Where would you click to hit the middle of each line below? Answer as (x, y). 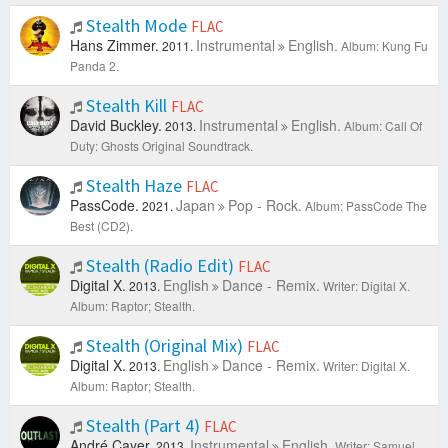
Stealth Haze (134, 186)
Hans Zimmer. (114, 45)
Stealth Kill (126, 106)
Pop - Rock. (265, 205)
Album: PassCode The (366, 206)
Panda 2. (94, 66)
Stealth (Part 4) (143, 426)
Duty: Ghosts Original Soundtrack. (161, 146)
